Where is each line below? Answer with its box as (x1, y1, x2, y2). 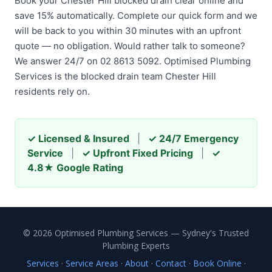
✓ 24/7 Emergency (148, 132, 239, 144)
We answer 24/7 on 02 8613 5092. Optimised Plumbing (15, 55, 251, 67)
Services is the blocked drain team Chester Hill (15, 70, 216, 82)
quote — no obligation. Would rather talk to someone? (15, 40, 245, 52)
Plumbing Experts (102, 240, 170, 251)
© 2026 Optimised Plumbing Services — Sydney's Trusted (23, 227, 249, 239)
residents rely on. (15, 86, 90, 97)
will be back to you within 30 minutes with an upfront (15, 25, 241, 36)
